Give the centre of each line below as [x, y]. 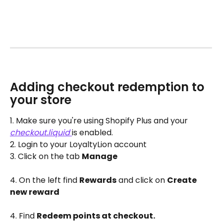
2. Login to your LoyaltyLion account [78, 145]
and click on [142, 180]
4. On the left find [45, 180]
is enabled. [93, 133]
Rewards [98, 180]
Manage [100, 157]
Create [183, 180]
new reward [35, 192]
